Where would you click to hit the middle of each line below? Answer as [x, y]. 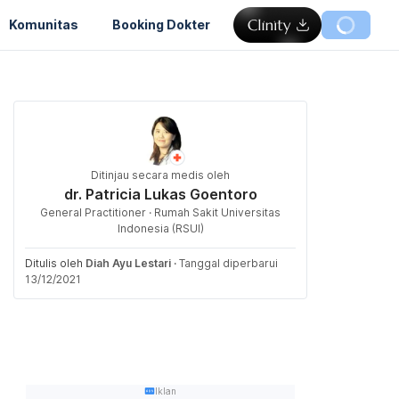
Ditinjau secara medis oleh [160, 175]
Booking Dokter [161, 24]
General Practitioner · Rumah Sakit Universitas [160, 212]
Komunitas [44, 24]
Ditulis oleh [55, 263]
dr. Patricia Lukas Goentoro [160, 194]
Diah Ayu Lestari [128, 263]
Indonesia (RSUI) [160, 228]
